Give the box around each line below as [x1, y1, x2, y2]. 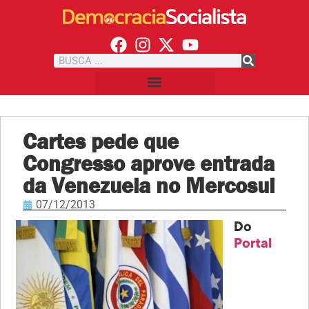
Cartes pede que [23, 128, 179, 154]
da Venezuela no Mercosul [23, 172, 275, 198]
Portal [234, 237, 272, 252]
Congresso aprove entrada [23, 150, 275, 176]
